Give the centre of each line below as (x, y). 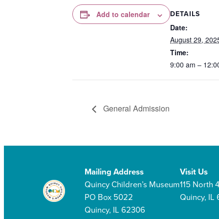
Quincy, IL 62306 (115, 210)
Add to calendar (123, 14)
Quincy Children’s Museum (132, 184)
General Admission (135, 108)
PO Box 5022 (109, 197)
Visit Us (194, 172)
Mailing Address (114, 172)
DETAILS (185, 14)
